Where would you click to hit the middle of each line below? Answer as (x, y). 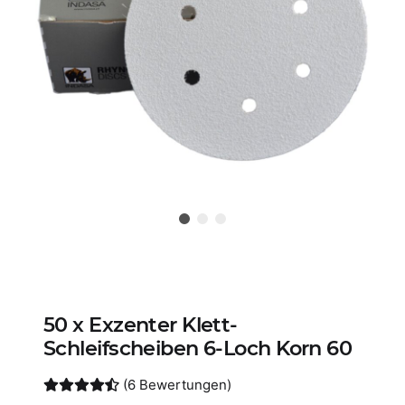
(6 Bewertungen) (177, 384)
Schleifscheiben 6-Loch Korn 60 (198, 348)
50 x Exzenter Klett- (141, 324)
